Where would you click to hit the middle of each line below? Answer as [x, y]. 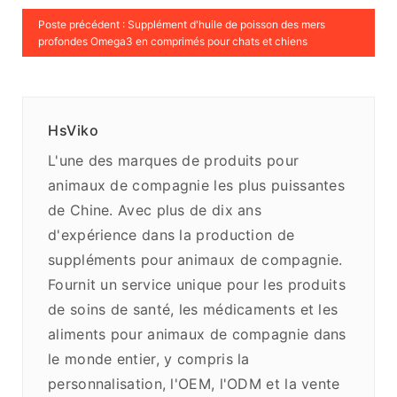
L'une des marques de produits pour [174, 161]
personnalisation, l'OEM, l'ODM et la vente [194, 384]
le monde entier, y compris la [149, 359]
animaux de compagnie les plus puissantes [196, 186]
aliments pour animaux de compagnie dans [197, 335]
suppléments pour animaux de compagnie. [195, 260]
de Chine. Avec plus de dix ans [155, 210]
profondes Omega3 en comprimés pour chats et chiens [173, 42]
